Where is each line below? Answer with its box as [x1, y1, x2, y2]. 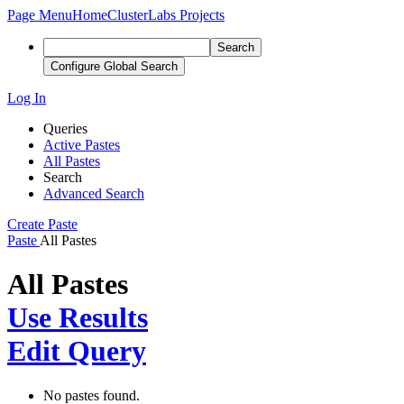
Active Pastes [43, 137, 120, 152]
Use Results [7, 301, 148, 335]
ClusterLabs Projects [107, 7, 225, 23]
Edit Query [7, 335, 146, 368]
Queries [43, 121, 87, 136]
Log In [7, 90, 46, 106]
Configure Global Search [50, 60, 178, 73]
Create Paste [7, 216, 78, 232]
